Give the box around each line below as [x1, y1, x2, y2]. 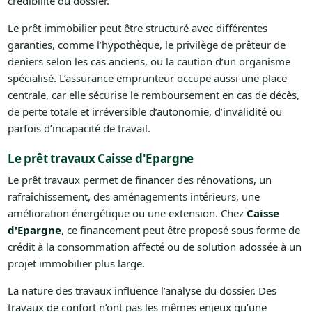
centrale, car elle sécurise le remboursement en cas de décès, [7, 87, 299, 102]
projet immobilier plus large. [7, 256, 145, 270]
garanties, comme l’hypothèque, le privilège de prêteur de [7, 37, 286, 52]
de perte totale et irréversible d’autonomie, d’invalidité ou [7, 104, 282, 118]
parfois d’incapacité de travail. [7, 120, 150, 135]
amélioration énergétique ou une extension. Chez [7, 205, 247, 220]
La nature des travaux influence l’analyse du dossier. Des [7, 283, 276, 297]
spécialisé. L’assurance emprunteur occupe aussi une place [7, 70, 287, 85]
